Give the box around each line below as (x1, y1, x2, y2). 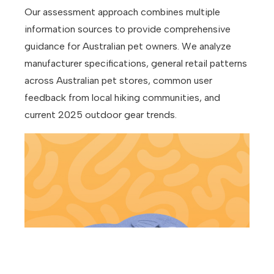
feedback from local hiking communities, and (24, 92, 220, 104)
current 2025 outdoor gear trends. (24, 109, 177, 121)
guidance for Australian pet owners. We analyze (24, 40, 231, 53)
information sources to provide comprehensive (24, 23, 231, 35)
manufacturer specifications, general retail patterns (24, 57, 247, 70)
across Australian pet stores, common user (24, 75, 212, 87)
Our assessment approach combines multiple (24, 6, 220, 18)
